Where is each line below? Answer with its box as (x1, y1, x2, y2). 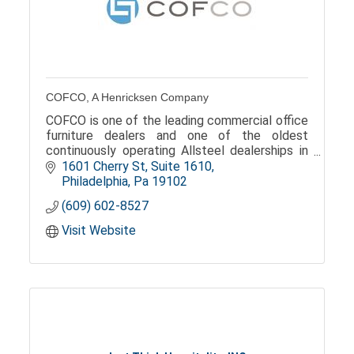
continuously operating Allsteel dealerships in (46, 143, 308, 158)
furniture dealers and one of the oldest (46, 128, 308, 143)
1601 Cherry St (62, 158, 146, 174)
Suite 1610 (151, 158, 213, 174)
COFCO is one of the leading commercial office (46, 113, 308, 128)
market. (46, 173, 88, 188)
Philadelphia (62, 173, 129, 189)
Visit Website (62, 222, 137, 238)
